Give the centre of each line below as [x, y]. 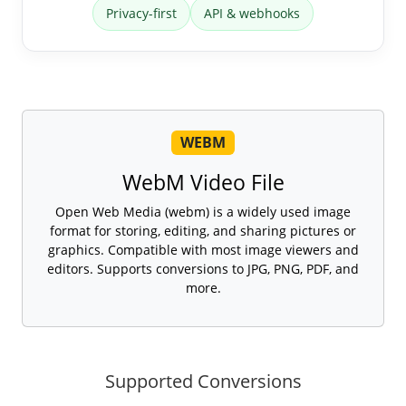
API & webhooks [252, 14]
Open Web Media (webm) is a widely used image [203, 212]
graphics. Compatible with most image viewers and [203, 250]
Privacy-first [141, 14]
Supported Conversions [203, 382]
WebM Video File [203, 183]
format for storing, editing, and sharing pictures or [203, 231]
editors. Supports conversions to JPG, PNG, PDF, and [203, 269]
